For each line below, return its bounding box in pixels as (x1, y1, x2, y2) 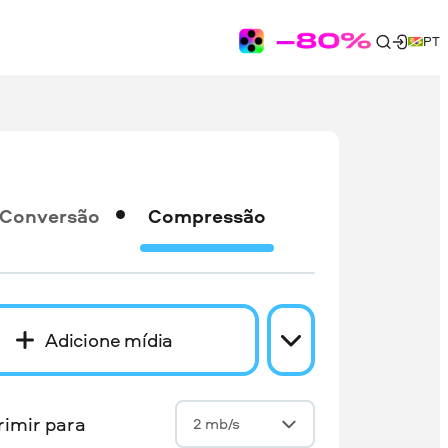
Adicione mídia (45, 326, 174, 353)
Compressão (148, 202, 267, 229)
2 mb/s (193, 413, 241, 434)
